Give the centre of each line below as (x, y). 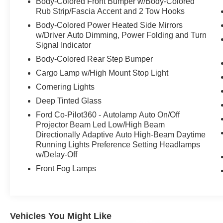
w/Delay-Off (57, 154)
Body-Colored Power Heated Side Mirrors (110, 25)
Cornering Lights (65, 87)
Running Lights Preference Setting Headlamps (118, 144)
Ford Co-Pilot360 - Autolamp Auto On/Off (108, 114)
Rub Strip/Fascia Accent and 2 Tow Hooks (111, 11)
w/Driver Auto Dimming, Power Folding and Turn (121, 35)
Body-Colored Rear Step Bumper (95, 59)
